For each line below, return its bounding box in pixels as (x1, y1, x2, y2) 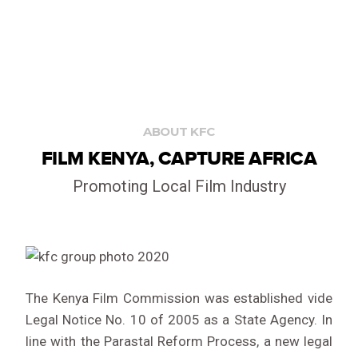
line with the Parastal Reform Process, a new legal (26, 333, 332, 350)
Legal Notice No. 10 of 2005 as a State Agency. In (26, 312, 332, 328)
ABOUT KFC (143, 124, 215, 139)
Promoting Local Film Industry (72, 176, 286, 196)
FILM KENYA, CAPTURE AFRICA (41, 146, 317, 171)
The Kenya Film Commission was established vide (26, 290, 332, 307)
